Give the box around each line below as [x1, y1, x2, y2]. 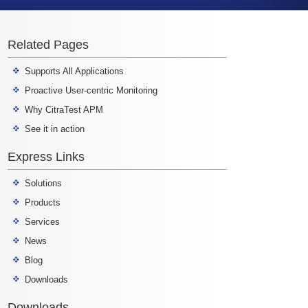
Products [25, 197, 60, 208]
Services [25, 217, 60, 228]
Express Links [8, 150, 85, 164]
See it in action [25, 124, 85, 135]
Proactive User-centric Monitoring [25, 85, 157, 96]
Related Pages [8, 38, 89, 52]
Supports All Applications [25, 66, 124, 77]
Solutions [25, 178, 62, 189]
